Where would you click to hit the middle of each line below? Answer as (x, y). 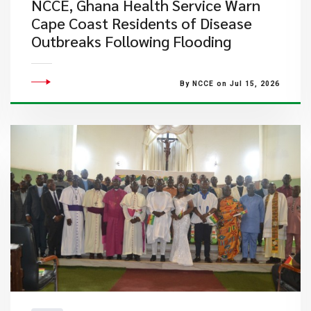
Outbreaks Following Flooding (131, 41)
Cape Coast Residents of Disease (141, 23)
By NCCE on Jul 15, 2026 (229, 84)
